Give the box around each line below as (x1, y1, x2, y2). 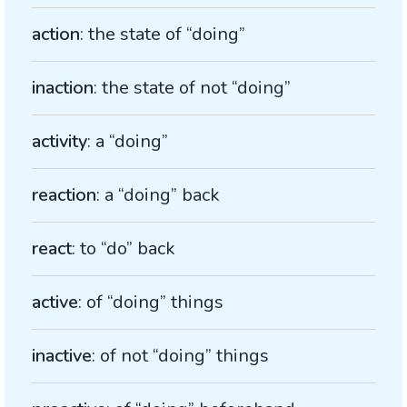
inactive (32, 343, 92, 368)
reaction (32, 183, 96, 207)
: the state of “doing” (80, 22, 245, 46)
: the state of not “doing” (94, 75, 291, 100)
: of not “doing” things (92, 343, 269, 368)
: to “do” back (72, 236, 175, 261)
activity (32, 129, 87, 154)
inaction (32, 75, 94, 100)
